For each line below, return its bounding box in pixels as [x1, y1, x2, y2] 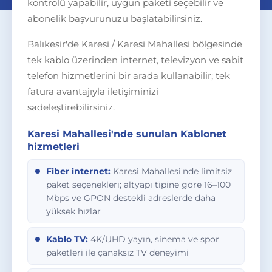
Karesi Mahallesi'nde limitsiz [110, 166, 232, 177]
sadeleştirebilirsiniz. [27, 101, 115, 113]
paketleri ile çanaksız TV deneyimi [46, 247, 189, 258]
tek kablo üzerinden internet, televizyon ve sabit [27, 54, 243, 66]
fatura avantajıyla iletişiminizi [27, 86, 158, 97]
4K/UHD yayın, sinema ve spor [88, 234, 219, 245]
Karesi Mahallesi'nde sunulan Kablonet [27, 128, 226, 140]
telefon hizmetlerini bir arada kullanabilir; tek [27, 70, 230, 81]
